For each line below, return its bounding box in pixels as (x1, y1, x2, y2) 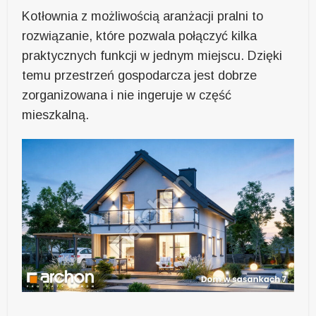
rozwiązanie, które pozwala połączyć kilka (22, 29, 257, 44)
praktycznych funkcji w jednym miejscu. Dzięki (22, 49, 283, 63)
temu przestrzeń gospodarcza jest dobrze (22, 68, 257, 83)
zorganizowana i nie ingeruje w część (22, 88, 232, 103)
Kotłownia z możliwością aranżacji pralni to (22, 9, 264, 24)
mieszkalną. (22, 108, 90, 123)
